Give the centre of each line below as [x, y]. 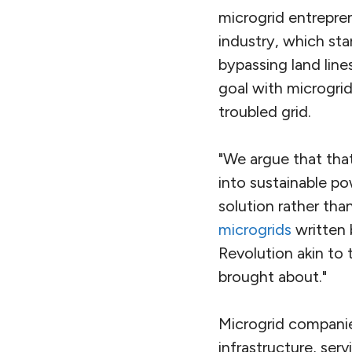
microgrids [255, 230]
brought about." [273, 277]
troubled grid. [265, 112]
